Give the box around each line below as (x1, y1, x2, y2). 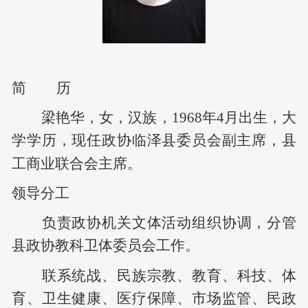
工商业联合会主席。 (12, 155, 142, 172)
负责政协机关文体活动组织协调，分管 (41, 214, 296, 232)
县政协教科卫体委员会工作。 (12, 237, 200, 254)
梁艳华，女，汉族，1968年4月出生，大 (34, 109, 296, 126)
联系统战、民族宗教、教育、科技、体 (34, 267, 296, 285)
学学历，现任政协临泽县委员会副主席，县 (12, 132, 296, 149)
